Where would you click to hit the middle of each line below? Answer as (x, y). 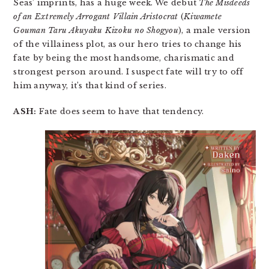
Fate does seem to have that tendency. (120, 111)
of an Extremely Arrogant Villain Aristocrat (96, 17)
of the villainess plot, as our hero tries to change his (128, 44)
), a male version (215, 30)
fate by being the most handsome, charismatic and (124, 58)
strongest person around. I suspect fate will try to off (128, 72)
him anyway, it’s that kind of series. (90, 86)
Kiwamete (203, 17)
